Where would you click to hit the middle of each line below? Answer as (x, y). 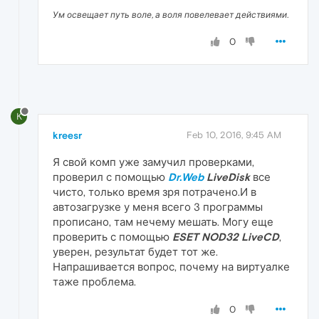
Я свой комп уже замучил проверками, (153, 162)
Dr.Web (186, 177)
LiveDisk (227, 177)
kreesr (67, 135)
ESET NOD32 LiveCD (226, 236)
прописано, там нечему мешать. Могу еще (163, 221)
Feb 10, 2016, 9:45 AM (234, 135)
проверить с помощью (113, 236)
